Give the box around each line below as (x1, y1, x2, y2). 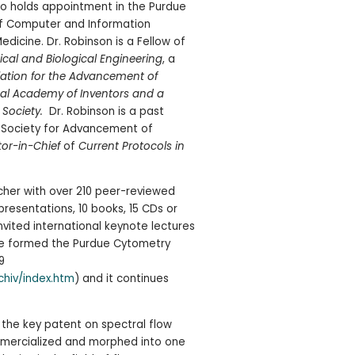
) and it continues (74, 271, 169, 287)
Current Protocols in (78, 138, 185, 154)
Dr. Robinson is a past (42, 103, 164, 119)
